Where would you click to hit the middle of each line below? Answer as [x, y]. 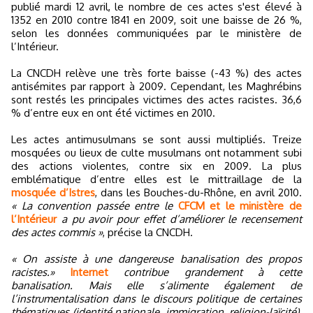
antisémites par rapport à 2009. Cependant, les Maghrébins [156, 87]
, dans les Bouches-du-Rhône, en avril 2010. [198, 193]
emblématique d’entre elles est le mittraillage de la [156, 180]
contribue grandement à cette [213, 272]
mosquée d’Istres [53, 193]
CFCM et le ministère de [240, 206]
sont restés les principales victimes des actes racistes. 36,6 [156, 100]
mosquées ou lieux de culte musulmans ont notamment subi [156, 153]
